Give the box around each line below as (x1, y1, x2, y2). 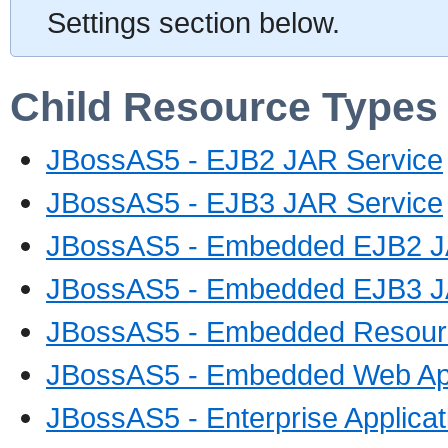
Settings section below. (47, 5, 340, 39)
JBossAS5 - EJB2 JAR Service (46, 143, 443, 177)
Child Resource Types (10, 83, 438, 130)
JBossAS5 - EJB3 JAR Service (46, 186, 443, 220)
